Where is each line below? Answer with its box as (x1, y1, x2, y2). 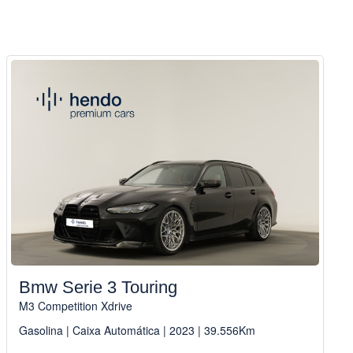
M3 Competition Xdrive (18, 298, 132, 314)
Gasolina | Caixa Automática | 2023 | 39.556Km (18, 322, 255, 339)
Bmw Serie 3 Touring (18, 277, 177, 298)
